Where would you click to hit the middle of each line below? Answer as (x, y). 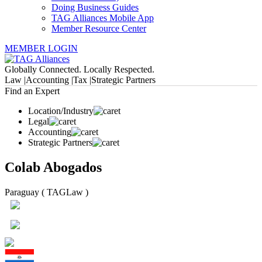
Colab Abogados (53, 167)
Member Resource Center (99, 28)
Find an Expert (32, 91)
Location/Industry (61, 111)
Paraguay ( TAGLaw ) (46, 192)
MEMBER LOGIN (41, 48)
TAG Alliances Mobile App (103, 18)
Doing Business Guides (95, 7)
